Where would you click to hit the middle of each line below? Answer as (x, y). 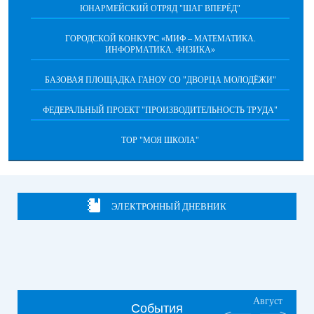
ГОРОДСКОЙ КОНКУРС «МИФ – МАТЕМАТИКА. (160, 39)
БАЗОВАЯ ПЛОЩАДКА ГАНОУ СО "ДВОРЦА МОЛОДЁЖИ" (160, 80)
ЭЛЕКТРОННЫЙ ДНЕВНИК (169, 206)
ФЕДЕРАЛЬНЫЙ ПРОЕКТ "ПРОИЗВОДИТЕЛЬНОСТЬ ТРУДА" (160, 110)
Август (268, 301)
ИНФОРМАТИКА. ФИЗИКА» (160, 50)
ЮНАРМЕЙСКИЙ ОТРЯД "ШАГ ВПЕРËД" (160, 8)
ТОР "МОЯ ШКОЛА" (160, 140)
